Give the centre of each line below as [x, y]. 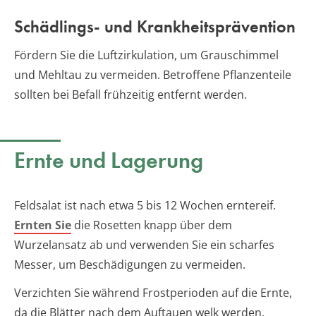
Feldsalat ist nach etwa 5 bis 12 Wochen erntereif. [145, 205]
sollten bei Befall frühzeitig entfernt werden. [130, 94]
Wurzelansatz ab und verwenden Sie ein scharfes [144, 244]
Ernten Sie [43, 225]
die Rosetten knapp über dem [152, 225]
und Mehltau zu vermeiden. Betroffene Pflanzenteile [153, 74]
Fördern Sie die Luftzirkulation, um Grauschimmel [146, 55]
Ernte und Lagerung [109, 160]
